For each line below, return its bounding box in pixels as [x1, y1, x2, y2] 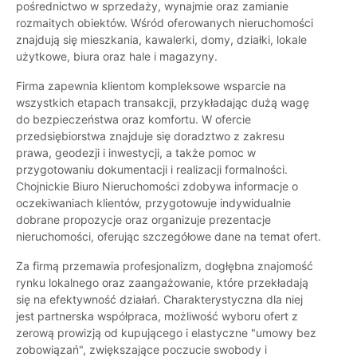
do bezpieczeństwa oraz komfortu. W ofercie [16, 112, 251, 127]
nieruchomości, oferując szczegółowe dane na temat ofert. [16, 229, 321, 244]
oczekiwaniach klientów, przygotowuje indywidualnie [16, 196, 291, 210]
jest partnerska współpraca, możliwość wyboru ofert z [16, 309, 298, 324]
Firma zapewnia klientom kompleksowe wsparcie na [16, 79, 286, 93]
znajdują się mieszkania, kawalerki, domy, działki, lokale [16, 33, 307, 47]
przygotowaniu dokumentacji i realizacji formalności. [16, 163, 288, 177]
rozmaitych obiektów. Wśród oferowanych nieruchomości [16, 16, 313, 30]
